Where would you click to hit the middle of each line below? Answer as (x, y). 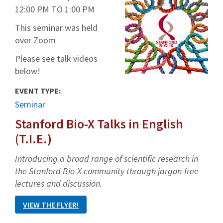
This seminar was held (56, 28)
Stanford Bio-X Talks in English (99, 124)
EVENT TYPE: (39, 91)
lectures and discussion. (58, 183)
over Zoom (35, 40)
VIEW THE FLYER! (51, 205)
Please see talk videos (56, 58)
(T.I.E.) (33, 139)
